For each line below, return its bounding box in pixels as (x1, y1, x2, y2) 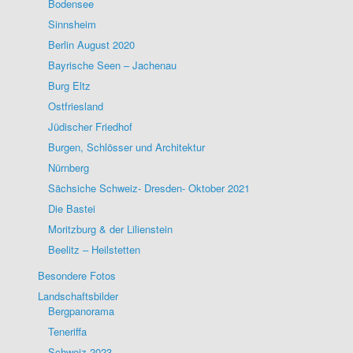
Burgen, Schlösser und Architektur (48, 139, 205, 154)
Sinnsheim (48, 16, 96, 32)
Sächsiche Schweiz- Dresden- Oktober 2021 (48, 180, 250, 195)
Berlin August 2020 (48, 36, 135, 52)
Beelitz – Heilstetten (48, 241, 140, 257)
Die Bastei (48, 200, 95, 216)
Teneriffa (48, 323, 87, 339)
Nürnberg (48, 159, 89, 175)
